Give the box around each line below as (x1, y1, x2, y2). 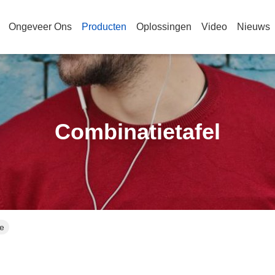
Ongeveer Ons (9, 21, 72, 32)
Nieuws (237, 21, 270, 32)
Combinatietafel (55, 119, 220, 144)
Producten (82, 21, 126, 32)
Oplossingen (136, 21, 192, 32)
